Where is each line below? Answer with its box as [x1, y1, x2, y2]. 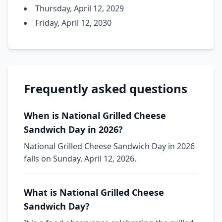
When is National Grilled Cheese [24, 110, 166, 121]
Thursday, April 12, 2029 [35, 3, 124, 14]
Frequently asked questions [24, 80, 187, 97]
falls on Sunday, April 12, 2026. [24, 153, 136, 164]
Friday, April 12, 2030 [35, 17, 111, 28]
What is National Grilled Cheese [24, 186, 164, 198]
